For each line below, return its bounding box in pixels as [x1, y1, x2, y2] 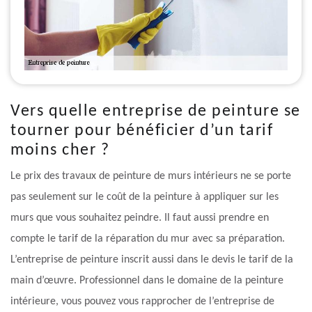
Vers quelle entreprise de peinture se [10, 103, 301, 120]
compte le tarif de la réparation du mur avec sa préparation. [10, 233, 285, 245]
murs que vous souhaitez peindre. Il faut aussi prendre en [10, 212, 269, 224]
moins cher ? [10, 142, 109, 159]
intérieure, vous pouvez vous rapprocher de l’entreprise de [10, 296, 274, 308]
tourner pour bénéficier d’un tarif [10, 123, 273, 140]
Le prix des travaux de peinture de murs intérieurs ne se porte [10, 171, 291, 182]
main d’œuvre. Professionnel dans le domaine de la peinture [10, 275, 283, 287]
